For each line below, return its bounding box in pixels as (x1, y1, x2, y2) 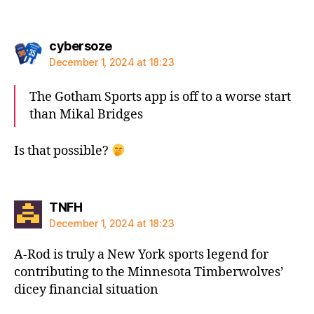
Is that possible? (14, 143, 111, 159)
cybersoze (49, 38, 112, 53)
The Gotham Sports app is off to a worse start (29, 88, 291, 105)
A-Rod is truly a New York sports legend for (14, 246, 268, 263)
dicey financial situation (14, 281, 158, 298)
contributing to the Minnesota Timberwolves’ (14, 264, 284, 280)
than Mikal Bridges (29, 106, 143, 123)
